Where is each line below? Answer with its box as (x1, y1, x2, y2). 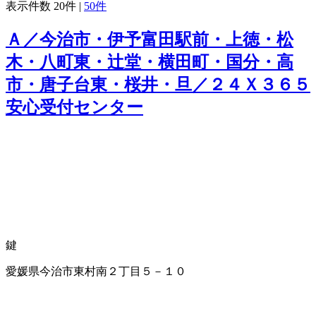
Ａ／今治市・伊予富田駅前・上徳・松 (6, 30, 293, 49)
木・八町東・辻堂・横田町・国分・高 (6, 52, 293, 71)
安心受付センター (6, 97, 143, 116)
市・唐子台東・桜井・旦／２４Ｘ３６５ (6, 75, 310, 94)
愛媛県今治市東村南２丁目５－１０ (6, 265, 186, 277)
